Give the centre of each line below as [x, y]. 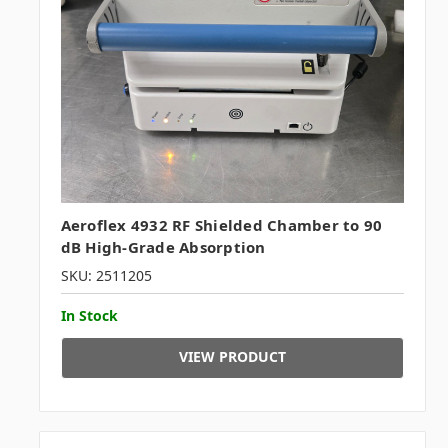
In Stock [89, 315]
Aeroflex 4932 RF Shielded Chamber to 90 [221, 224]
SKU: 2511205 [106, 275]
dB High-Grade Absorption [163, 246]
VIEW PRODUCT [232, 356]
